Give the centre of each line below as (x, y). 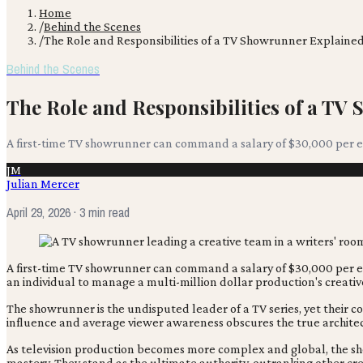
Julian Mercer (43, 183)
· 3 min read (100, 212)
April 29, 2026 (38, 212)
